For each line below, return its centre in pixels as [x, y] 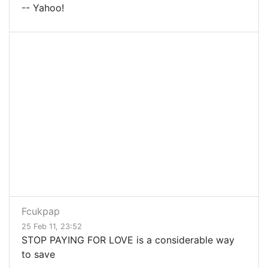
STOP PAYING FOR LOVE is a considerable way [128, 240]
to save [38, 255]
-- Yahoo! [43, 8]
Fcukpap [41, 211]
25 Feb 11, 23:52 [52, 227]
